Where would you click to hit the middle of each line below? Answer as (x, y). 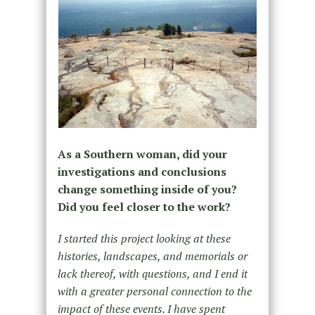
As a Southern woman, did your (142, 154)
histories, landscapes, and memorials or (152, 256)
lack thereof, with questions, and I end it (152, 274)
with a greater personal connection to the (154, 291)
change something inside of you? (147, 189)
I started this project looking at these (144, 238)
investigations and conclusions (142, 172)
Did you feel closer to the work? (144, 207)
